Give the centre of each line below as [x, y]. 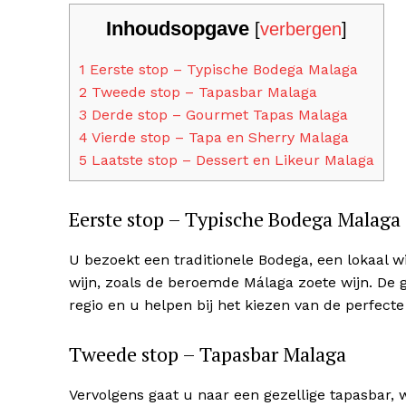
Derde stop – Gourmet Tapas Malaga [217, 115]
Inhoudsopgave [178, 29]
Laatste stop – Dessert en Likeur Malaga [231, 160]
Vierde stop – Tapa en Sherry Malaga [218, 138]
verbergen [301, 29]
